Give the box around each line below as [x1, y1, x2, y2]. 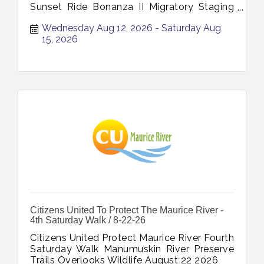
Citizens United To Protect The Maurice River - [30, 204, 223, 215]
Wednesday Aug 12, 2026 [42, 22, 153, 34]
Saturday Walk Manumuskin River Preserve [30, 243, 234, 255]
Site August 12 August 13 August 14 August [30, 12, 234, 24]
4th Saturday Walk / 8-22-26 [30, 214, 146, 225]
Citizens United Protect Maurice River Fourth [30, 232, 234, 243]
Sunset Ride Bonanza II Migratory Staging [30, 1, 234, 12]
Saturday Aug [161, 22, 221, 34]
